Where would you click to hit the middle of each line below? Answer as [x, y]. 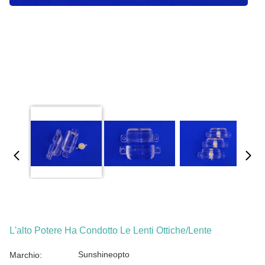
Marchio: [26, 255]
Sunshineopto [104, 254]
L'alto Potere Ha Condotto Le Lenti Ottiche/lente [111, 230]
